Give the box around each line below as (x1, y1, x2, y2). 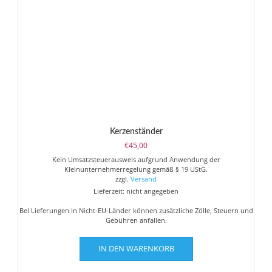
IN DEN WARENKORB (98, 243, 174, 254)
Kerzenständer (109, 127, 163, 137)
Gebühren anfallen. (105, 216, 167, 225)
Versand (131, 174, 157, 184)
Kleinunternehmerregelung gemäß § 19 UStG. (64, 165, 208, 174)
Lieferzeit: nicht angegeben (93, 186, 178, 196)
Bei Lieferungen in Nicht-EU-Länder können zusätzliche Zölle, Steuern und (19, 206, 253, 216)
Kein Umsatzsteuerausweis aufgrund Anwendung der (52, 155, 220, 165)
